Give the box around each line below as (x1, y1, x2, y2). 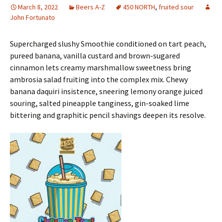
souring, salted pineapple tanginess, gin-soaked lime (10, 98, 189, 108)
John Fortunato (10, 13, 55, 22)
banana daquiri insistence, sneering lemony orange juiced (10, 86, 203, 96)
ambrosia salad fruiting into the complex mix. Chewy (10, 74, 188, 84)
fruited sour (159, 2, 194, 11)
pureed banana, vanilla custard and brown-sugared (10, 51, 180, 60)
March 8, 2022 (18, 2, 58, 11)
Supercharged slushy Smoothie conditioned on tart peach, (10, 39, 206, 49)
